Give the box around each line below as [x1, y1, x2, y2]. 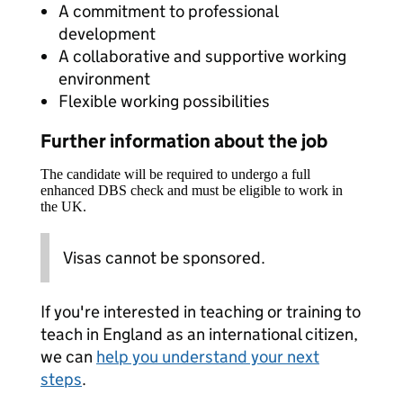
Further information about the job [40, 130, 327, 153]
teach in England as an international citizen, [40, 324, 358, 345]
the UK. [40, 199, 86, 214]
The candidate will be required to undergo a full [40, 166, 310, 182]
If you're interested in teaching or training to [40, 301, 361, 322]
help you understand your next [96, 346, 319, 367]
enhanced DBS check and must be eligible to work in [40, 183, 343, 198]
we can [40, 346, 96, 367]
